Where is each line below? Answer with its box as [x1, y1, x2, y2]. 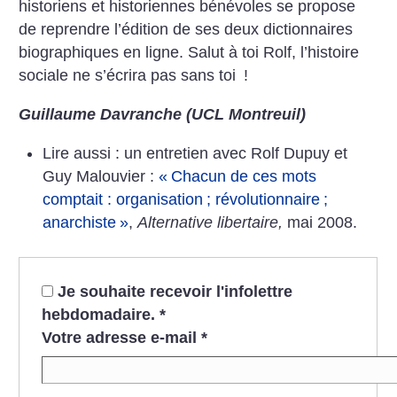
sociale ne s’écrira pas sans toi [19, 66, 241, 85]
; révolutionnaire [206, 190, 320, 208]
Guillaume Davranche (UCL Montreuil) [19, 105, 307, 123]
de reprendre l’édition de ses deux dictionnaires [19, 20, 354, 39]
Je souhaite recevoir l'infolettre [57, 282, 292, 300]
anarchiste [42, 213, 116, 231]
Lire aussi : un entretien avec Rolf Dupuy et [42, 144, 347, 162]
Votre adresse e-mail [41, 328, 197, 346]
